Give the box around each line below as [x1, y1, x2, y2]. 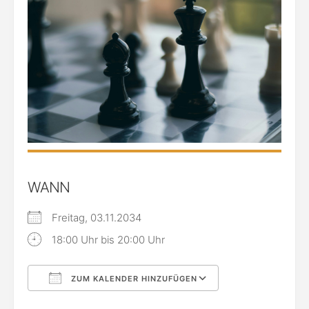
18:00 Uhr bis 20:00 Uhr [52, 233, 165, 247]
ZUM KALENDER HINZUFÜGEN [68, 274, 197, 284]
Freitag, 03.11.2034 [52, 211, 152, 225]
